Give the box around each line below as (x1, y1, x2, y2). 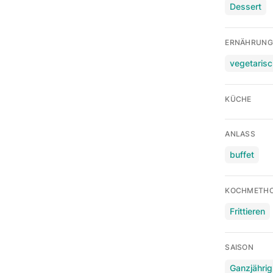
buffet (230, 149, 255, 160)
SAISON (225, 242, 254, 252)
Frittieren (230, 205, 266, 216)
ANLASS (225, 129, 256, 138)
